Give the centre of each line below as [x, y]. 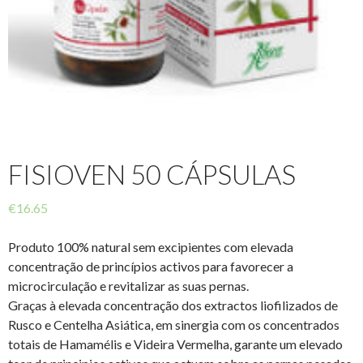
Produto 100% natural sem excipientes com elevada [151, 246]
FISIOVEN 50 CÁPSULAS [152, 174]
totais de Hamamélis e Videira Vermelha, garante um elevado [175, 344]
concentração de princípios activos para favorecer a [151, 266]
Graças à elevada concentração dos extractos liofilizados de [173, 305]
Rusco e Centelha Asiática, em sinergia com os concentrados [174, 324]
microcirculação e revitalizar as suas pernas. [128, 285]
